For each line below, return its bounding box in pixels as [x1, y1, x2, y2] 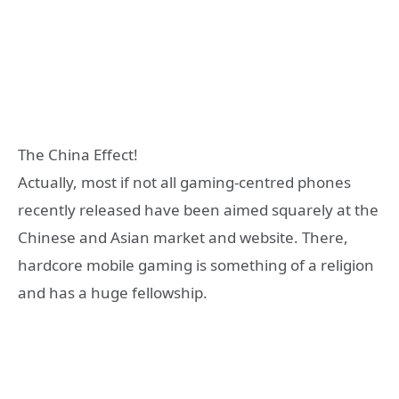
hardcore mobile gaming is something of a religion [18, 255, 374, 276]
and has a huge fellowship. [18, 282, 208, 304]
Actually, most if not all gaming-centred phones [18, 172, 351, 193]
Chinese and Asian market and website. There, [18, 227, 348, 248]
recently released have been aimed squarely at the [18, 199, 379, 221]
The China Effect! [18, 144, 138, 166]
